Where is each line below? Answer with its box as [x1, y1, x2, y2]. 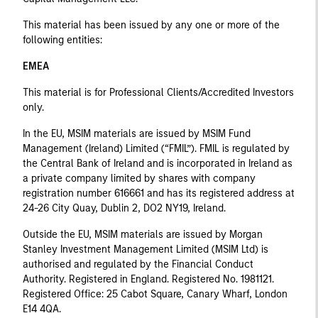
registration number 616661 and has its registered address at [23, 187, 295, 199]
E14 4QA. [23, 302, 61, 315]
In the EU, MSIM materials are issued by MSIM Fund [23, 127, 251, 140]
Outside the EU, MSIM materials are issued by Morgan [23, 228, 263, 241]
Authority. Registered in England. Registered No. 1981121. [23, 273, 274, 285]
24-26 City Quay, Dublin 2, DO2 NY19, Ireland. [23, 202, 226, 214]
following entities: [23, 33, 102, 46]
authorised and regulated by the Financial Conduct [23, 258, 253, 270]
